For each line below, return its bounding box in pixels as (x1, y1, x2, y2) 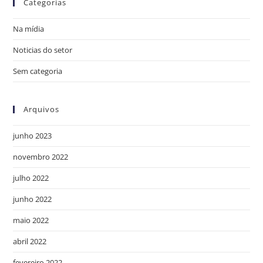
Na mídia (13, 23, 45, 34)
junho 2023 (13, 130, 52, 141)
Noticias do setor (13, 45, 73, 55)
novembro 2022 (13, 151, 69, 162)
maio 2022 (13, 215, 49, 225)
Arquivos (23, 104, 60, 114)
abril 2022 (13, 236, 47, 247)
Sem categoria (13, 66, 63, 76)
